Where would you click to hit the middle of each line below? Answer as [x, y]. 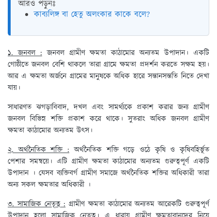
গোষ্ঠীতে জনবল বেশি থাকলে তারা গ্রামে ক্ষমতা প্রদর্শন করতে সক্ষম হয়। [108, 65]
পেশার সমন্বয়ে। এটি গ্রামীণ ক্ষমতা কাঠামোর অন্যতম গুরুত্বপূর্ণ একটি [108, 162]
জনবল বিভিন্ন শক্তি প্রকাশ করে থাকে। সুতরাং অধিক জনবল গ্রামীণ [108, 119]
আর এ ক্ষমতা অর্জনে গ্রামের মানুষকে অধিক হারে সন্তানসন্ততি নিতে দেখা [108, 77]
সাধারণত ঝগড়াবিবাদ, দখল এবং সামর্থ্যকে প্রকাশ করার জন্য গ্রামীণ [108, 108]
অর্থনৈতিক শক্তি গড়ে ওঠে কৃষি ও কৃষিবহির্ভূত [139, 150]
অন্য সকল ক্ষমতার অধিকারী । [51, 185]
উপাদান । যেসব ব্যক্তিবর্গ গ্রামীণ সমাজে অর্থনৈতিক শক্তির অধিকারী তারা [108, 173]
